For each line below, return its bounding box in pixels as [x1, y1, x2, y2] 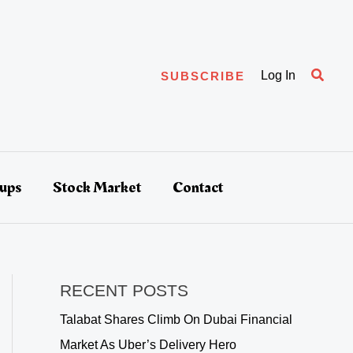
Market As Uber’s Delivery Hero [60, 338, 236, 351]
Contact [172, 175, 223, 199]
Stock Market [52, 175, 141, 199]
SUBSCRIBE [160, 69, 245, 83]
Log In [260, 69, 295, 82]
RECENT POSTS [60, 281, 188, 299]
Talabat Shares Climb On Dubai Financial [60, 313, 292, 326]
